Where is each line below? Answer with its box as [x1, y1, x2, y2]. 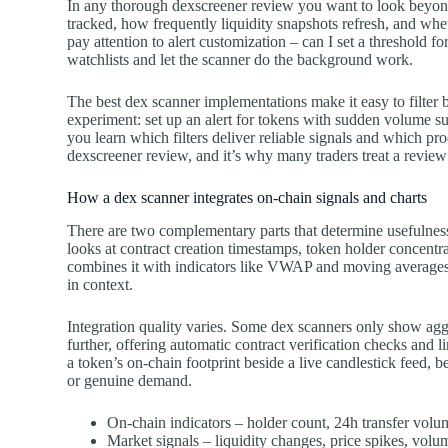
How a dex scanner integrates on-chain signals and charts [67, 189, 428, 207]
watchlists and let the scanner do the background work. [67, 51, 414, 69]
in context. [67, 276, 134, 294]
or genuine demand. [67, 372, 193, 390]
